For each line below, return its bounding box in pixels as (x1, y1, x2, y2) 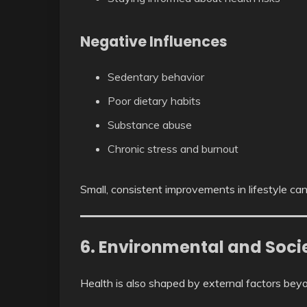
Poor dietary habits (108, 93, 201, 108)
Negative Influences (80, 31, 228, 51)
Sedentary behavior (108, 69, 204, 84)
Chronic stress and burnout (108, 141, 238, 156)
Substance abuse (108, 117, 192, 132)
